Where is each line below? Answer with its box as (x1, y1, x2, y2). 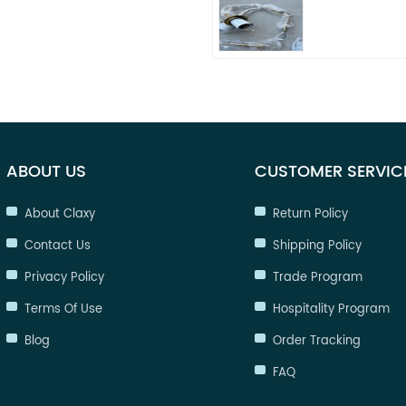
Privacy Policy (24, 267, 104, 287)
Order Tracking (272, 331, 361, 351)
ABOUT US (5, 158, 86, 185)
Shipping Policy (272, 236, 362, 256)
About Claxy (24, 204, 95, 224)
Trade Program (272, 267, 362, 287)
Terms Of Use (24, 299, 102, 319)
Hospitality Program (272, 299, 390, 319)
